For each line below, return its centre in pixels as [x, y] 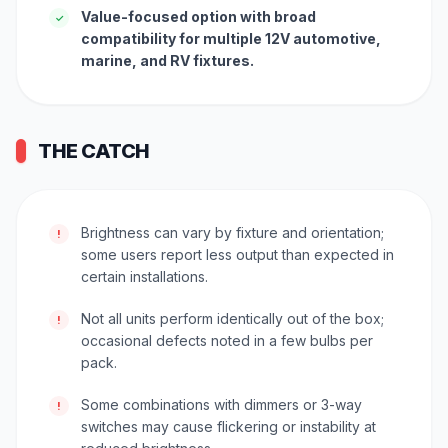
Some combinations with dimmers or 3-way [221, 405]
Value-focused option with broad [198, 17]
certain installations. [144, 277]
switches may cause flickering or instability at [228, 427]
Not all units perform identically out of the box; [232, 319]
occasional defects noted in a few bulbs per [227, 341]
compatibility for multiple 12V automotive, [231, 39]
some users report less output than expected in [237, 255]
